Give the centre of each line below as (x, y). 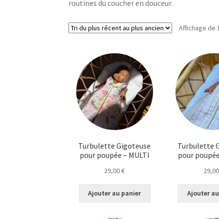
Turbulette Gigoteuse (115, 146)
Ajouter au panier (115, 193)
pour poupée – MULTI (114, 155)
